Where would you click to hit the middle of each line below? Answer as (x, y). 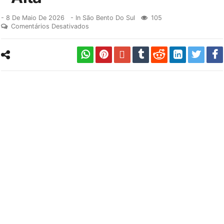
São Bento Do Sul (109, 18)
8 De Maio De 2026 (35, 18)
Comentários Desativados (50, 26)
